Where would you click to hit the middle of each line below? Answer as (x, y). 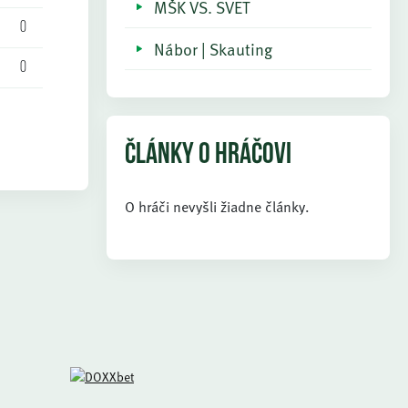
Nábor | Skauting (213, 49)
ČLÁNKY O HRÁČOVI (208, 156)
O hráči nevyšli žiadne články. (217, 207)
